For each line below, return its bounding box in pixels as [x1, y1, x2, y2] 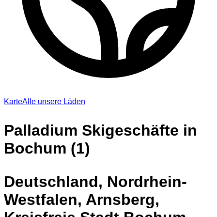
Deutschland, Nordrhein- [4, 172, 187, 190]
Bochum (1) [4, 139, 90, 157]
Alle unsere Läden [22, 97, 85, 106]
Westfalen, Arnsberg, [4, 190, 159, 208]
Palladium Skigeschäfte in [4, 121, 197, 139]
